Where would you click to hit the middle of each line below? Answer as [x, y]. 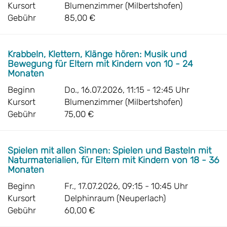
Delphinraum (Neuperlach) [115, 198]
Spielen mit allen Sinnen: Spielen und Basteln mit [109, 150]
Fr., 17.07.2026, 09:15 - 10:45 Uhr [126, 186]
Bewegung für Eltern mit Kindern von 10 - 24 [100, 64]
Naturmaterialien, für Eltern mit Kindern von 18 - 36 [113, 160]
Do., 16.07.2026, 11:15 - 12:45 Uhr [127, 90]
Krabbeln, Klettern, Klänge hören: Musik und [97, 54]
